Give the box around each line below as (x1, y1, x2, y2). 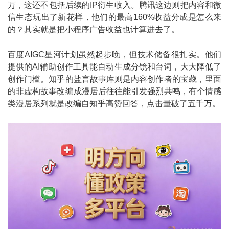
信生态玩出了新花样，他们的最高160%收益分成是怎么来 (8, 12, 221, 21)
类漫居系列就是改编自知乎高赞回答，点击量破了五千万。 (8, 99, 220, 108)
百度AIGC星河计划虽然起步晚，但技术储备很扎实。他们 (8, 50, 221, 59)
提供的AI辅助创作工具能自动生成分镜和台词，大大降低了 (8, 62, 221, 71)
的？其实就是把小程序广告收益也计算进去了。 (8, 25, 179, 34)
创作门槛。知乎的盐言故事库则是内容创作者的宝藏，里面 (8, 74, 221, 83)
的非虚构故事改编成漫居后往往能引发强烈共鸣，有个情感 (8, 86, 221, 96)
